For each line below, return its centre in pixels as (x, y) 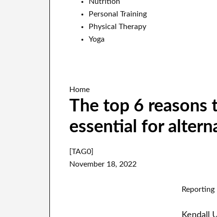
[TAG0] (81, 151)
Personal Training (118, 14)
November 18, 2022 (103, 164)
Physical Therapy (117, 26)
